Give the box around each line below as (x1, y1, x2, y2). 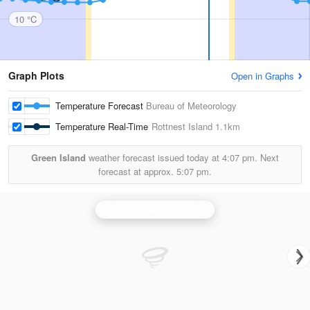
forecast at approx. (98, 165, 176, 178)
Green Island (31, 151, 86, 164)
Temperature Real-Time (55, 120, 152, 133)
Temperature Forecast (55, 99, 146, 112)
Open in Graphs (231, 69, 294, 82)
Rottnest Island (152, 120, 212, 133)
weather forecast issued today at (86, 151, 222, 164)
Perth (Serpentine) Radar (104, 203, 206, 216)
